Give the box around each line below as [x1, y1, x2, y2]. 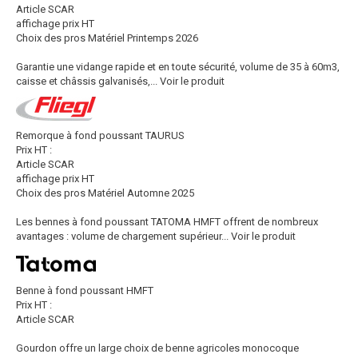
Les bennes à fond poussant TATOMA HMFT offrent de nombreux [16, 216, 318, 228]
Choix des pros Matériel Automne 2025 [16, 187, 194, 199]
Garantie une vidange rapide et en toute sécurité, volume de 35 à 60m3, [16, 61, 340, 73]
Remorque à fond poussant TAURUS [16, 129, 185, 141]
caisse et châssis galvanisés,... [16, 75, 157, 87]
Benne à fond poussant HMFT [16, 284, 153, 296]
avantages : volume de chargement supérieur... [16, 230, 229, 242]
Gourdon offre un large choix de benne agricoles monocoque [16, 342, 299, 354]
